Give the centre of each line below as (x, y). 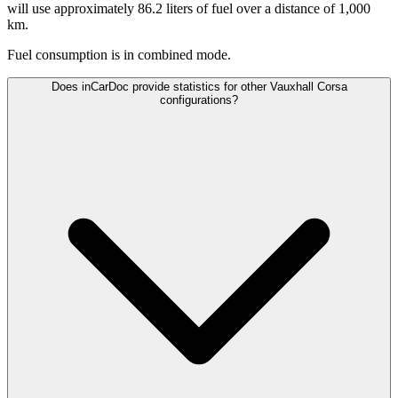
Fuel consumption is (64, 55)
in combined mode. (177, 55)
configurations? (199, 100)
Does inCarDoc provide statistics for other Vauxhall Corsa (199, 87)
